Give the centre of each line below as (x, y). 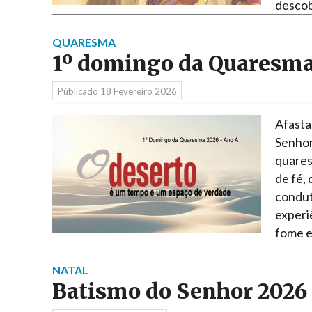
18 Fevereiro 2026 (138, 91)
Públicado (79, 91)
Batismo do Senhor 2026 (180, 291)
